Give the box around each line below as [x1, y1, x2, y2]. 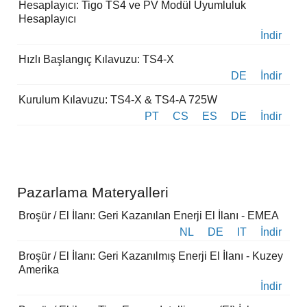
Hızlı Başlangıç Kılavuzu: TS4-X [19, 53, 174, 66]
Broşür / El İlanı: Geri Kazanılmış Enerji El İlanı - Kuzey [19, 250, 283, 262]
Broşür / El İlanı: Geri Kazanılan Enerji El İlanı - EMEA [19, 210, 279, 222]
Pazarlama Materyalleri [17, 184, 169, 201]
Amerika [19, 264, 59, 276]
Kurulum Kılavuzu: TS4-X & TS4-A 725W [19, 94, 217, 106]
